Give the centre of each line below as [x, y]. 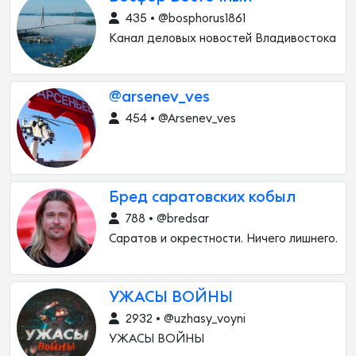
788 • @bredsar [166, 219]
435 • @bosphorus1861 [184, 19]
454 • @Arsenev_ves [179, 119]
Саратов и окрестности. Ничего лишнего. [223, 239]
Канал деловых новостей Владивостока [222, 39]
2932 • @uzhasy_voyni [184, 319]
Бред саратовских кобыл [202, 197]
